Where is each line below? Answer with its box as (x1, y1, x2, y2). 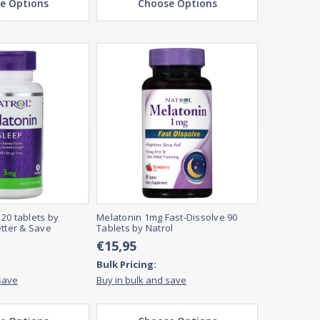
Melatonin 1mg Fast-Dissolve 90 (96, 211, 238, 224)
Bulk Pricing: (96, 258, 156, 271)
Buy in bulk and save (96, 274, 186, 287)
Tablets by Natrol (96, 221, 174, 235)
